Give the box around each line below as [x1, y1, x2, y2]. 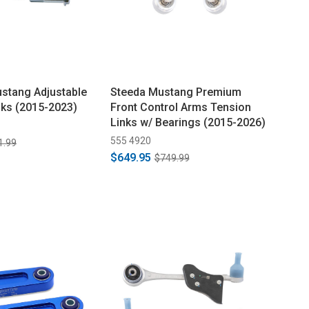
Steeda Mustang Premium [110, 85, 241, 99]
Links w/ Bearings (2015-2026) [110, 115, 266, 129]
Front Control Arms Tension [110, 100, 251, 114]
